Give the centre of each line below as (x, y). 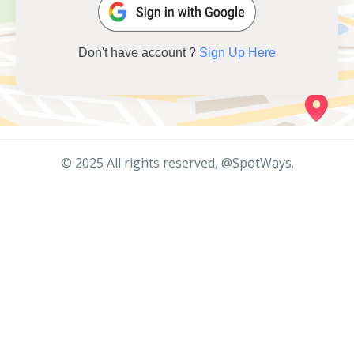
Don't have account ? (139, 53)
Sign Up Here (237, 53)
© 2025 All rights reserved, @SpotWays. (177, 163)
